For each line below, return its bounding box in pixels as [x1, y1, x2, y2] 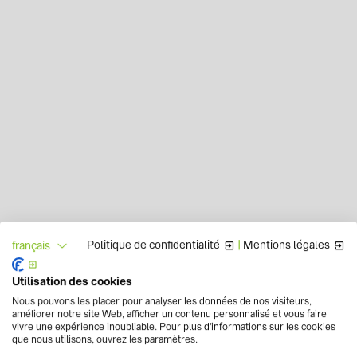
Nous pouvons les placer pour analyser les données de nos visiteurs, [12, 295, 312, 308]
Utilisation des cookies [12, 274, 132, 289]
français [12, 237, 50, 253]
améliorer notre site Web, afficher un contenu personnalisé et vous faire [12, 308, 327, 321]
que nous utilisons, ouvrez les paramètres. [12, 333, 198, 347]
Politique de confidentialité [87, 237, 220, 253]
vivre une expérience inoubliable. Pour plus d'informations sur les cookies [12, 320, 335, 334]
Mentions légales [243, 237, 330, 253]
